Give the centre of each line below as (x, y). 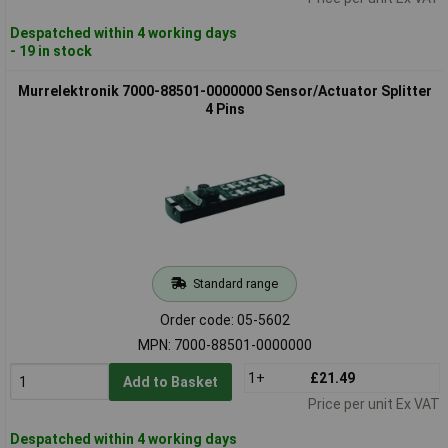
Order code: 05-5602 (224, 319)
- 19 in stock (50, 50)
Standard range (235, 283)
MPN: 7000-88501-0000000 (224, 344)
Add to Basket (170, 381)
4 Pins (224, 108)
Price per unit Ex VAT (373, 403)
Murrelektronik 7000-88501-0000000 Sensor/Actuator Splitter (224, 90)
